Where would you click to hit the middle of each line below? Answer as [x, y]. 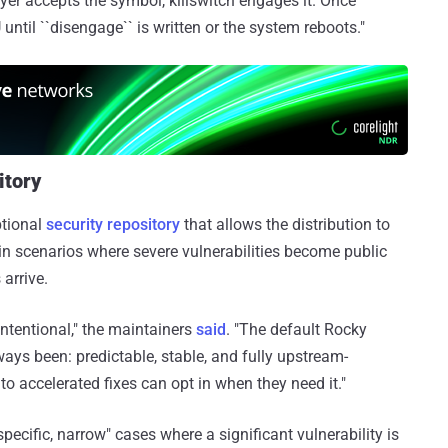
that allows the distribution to [285, 225]
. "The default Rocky [296, 330]
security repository [113, 225]
